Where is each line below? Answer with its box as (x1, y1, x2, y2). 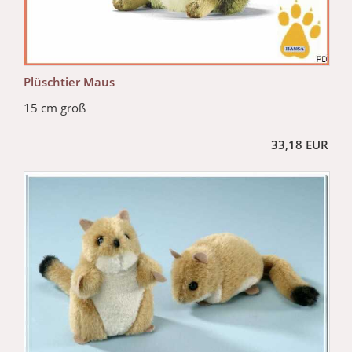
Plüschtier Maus (24, 73, 115, 90)
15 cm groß (24, 99, 86, 115)
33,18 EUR (271, 136, 328, 152)
